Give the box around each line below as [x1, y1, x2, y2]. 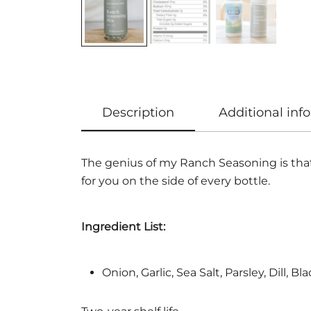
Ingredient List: [81, 220, 168, 234]
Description [102, 105, 174, 121]
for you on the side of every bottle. [81, 174, 270, 188]
